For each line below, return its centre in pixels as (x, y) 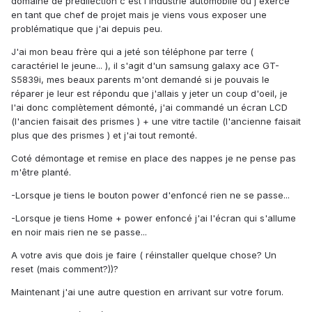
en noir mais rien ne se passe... (79, 232)
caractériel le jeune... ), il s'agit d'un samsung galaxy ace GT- (145, 66)
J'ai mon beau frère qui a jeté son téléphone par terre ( (132, 52)
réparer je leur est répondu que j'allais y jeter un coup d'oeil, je (149, 94)
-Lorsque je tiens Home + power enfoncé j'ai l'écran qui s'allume (154, 218)
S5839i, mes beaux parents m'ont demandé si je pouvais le (140, 80)
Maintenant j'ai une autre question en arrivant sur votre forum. (147, 292)
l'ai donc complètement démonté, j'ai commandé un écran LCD (149, 108)
